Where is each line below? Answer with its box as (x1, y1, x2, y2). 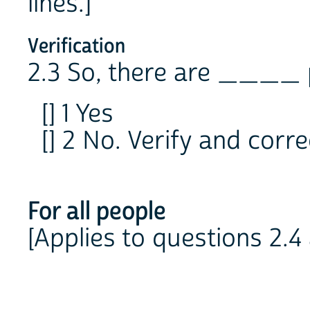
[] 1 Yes (42, 98, 113, 130)
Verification (28, 33, 125, 60)
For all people (28, 195, 166, 228)
